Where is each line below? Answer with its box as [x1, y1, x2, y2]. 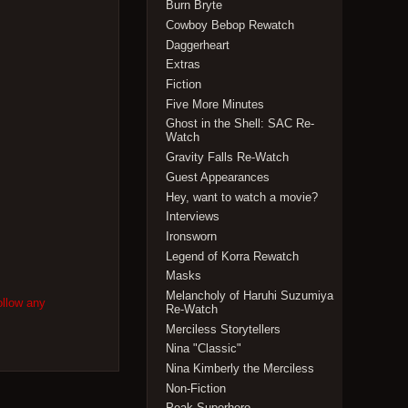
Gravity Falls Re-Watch [166, 150, 290, 165]
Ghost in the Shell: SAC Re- [166, 117, 315, 131]
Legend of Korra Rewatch [166, 249, 300, 263]
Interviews [166, 209, 220, 224]
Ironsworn [166, 229, 218, 243]
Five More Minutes [166, 97, 265, 111]
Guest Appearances [166, 169, 270, 184]
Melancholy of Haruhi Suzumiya [166, 288, 334, 302]
